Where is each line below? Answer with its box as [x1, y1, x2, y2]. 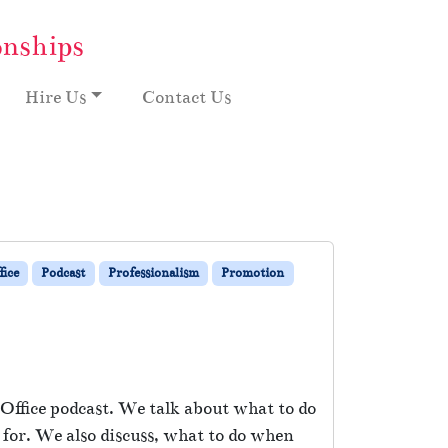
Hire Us [25, 86, 87, 108]
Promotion [221, 264, 285, 281]
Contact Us [142, 86, 232, 108]
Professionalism [107, 264, 199, 281]
